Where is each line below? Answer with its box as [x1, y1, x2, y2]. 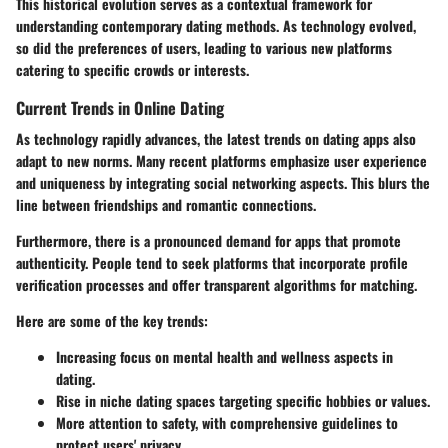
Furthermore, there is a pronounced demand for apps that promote [16, 230, 401, 252]
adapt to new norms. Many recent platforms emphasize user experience [16, 150, 427, 172]
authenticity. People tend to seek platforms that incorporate [16, 252, 370, 274]
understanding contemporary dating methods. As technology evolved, [16, 14, 416, 36]
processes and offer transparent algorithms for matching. [82, 274, 417, 296]
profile [370, 252, 408, 274]
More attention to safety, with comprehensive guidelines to [56, 412, 398, 434]
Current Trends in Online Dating [16, 94, 224, 120]
